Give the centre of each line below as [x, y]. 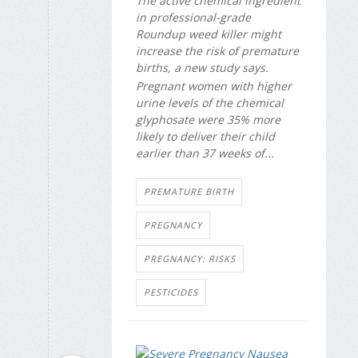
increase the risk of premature [217, 51]
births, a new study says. [202, 68]
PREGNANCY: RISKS [190, 259]
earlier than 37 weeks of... [205, 153]
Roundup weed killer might [209, 34]
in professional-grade [193, 18]
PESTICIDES [171, 292]
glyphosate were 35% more [208, 119]
